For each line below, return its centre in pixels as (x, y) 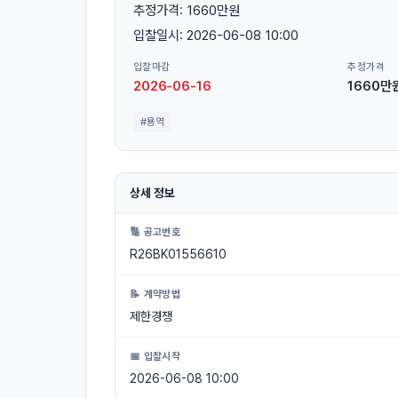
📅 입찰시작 (155, 357)
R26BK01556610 (178, 255)
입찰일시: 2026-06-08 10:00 (216, 35)
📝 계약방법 (155, 295)
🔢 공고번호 (155, 232)
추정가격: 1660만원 (187, 10)
